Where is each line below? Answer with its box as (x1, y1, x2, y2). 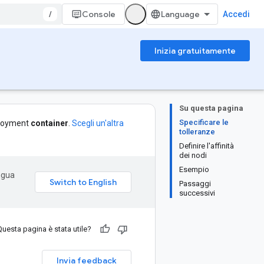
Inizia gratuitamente (154, 45, 236, 56)
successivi (179, 189, 215, 197)
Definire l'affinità (179, 141, 234, 150)
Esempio (179, 165, 209, 174)
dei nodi (179, 151, 207, 160)
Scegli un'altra (72, 118, 124, 128)
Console (82, 9, 115, 19)
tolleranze (179, 127, 215, 136)
